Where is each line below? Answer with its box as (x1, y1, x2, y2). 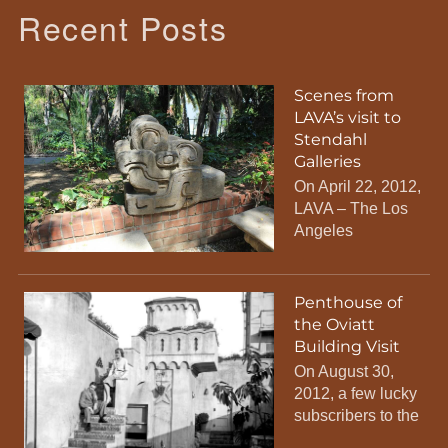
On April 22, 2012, (293, 177, 421, 195)
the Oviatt (293, 315, 375, 335)
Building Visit (293, 337, 400, 357)
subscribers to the (293, 407, 419, 425)
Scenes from (293, 85, 394, 105)
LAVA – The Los (293, 199, 408, 217)
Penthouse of (293, 293, 402, 313)
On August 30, (293, 363, 394, 381)
